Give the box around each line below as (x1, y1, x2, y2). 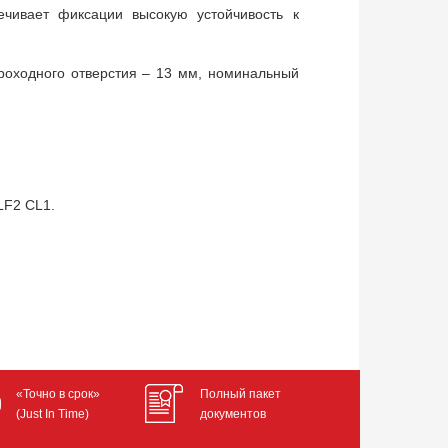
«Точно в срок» (15, 387, 100, 401)
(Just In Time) (15, 407, 89, 421)
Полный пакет (200, 387, 282, 401)
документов (200, 407, 267, 421)
